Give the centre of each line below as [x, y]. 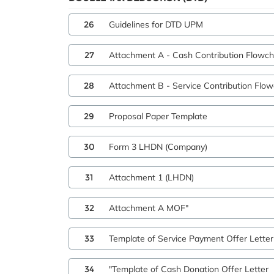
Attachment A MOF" [149, 208]
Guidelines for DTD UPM [156, 24]
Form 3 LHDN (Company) [158, 147]
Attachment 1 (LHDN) [151, 177]
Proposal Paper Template [158, 116]
